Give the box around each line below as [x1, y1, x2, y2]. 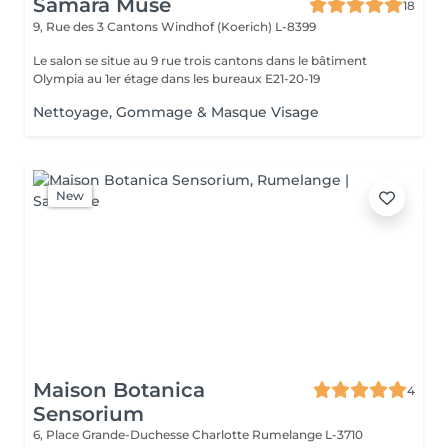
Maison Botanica [33, 378, 205, 402]
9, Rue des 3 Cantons [33, 19, 161, 34]
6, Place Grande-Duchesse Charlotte [33, 427, 252, 442]
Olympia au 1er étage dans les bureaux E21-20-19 [33, 71, 320, 86]
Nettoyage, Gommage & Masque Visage [33, 103, 319, 121]
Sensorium [33, 402, 144, 426]
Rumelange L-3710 [252, 427, 363, 442]
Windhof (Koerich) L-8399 [161, 19, 316, 34]
